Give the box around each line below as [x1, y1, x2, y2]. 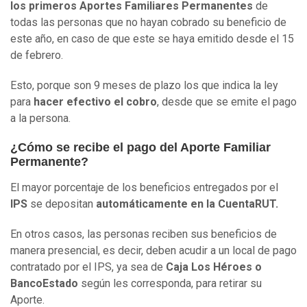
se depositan [30, 197, 96, 211]
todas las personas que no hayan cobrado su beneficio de [10, 16, 286, 29]
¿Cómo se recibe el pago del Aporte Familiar [10, 140, 271, 155]
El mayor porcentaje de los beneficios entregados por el [10, 181, 278, 195]
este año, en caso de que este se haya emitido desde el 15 [10, 32, 294, 46]
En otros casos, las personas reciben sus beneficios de [10, 228, 277, 241]
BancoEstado [10, 277, 78, 291]
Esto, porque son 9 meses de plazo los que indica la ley [10, 79, 278, 93]
